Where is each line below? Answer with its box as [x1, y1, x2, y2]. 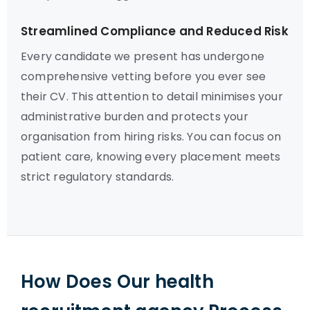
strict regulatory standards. [21, 169, 174, 185]
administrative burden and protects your [21, 109, 248, 125]
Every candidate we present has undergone [21, 48, 265, 64]
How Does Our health [21, 269, 214, 294]
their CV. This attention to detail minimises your [21, 89, 283, 104]
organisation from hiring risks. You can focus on [21, 129, 282, 145]
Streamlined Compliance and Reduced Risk [21, 23, 289, 39]
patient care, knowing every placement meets [21, 149, 281, 165]
